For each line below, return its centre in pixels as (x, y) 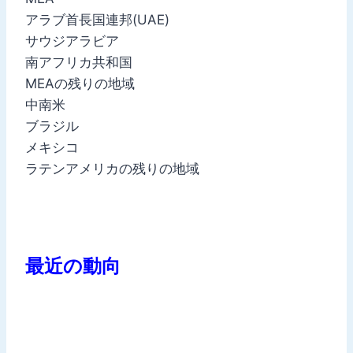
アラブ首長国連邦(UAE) (97, 19)
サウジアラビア (72, 41)
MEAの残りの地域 (80, 83)
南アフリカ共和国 (79, 62)
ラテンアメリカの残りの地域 (112, 168)
